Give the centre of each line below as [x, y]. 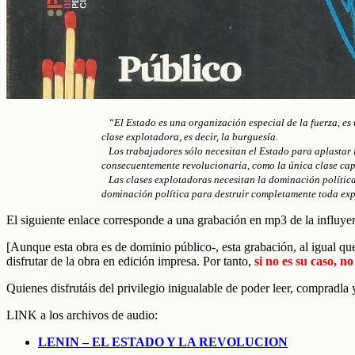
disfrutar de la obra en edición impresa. [105, 261]
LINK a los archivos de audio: [82, 315]
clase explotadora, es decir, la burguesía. [190, 136]
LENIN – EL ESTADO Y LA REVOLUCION [163, 342]
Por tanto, [227, 261]
